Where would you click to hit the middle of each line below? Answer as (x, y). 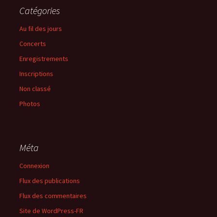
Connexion (34, 165)
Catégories (40, 10)
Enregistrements (44, 58)
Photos (30, 103)
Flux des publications (50, 180)
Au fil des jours (41, 28)
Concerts (33, 43)
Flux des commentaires (53, 195)
